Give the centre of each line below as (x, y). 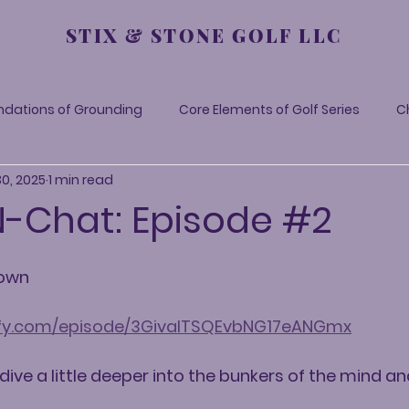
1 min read (81, 179)
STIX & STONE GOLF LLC (204, 35)
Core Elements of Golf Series (269, 109)
